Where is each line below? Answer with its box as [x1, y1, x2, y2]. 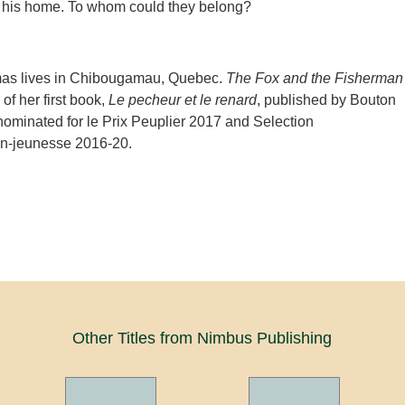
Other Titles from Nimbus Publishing [72, 329, 333, 347]
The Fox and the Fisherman [225, 71, 403, 86]
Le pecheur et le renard [108, 92, 257, 108]
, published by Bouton [256, 92, 396, 108]
